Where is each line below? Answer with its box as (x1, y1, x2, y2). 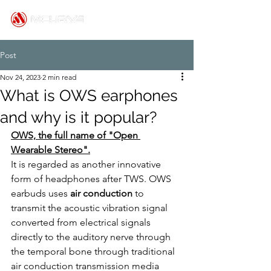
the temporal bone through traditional (11, 246, 177, 257)
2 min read (42, 73, 76, 82)
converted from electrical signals (11, 217, 153, 228)
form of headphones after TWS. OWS (11, 173, 174, 184)
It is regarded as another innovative (11, 158, 163, 170)
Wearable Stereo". (11, 144, 90, 155)
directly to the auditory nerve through (11, 231, 173, 243)
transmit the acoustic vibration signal (11, 202, 170, 214)
